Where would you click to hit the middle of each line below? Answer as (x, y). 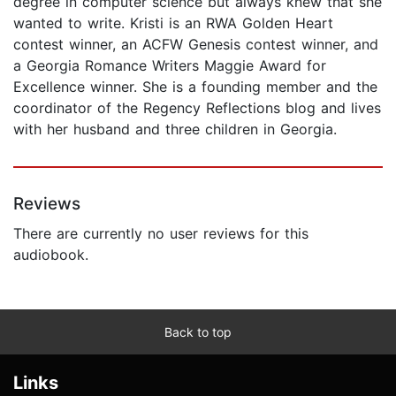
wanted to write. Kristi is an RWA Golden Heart (173, 23)
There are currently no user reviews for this (161, 233)
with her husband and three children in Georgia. (175, 129)
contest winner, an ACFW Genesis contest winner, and (196, 44)
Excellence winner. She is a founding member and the (195, 86)
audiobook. (51, 254)
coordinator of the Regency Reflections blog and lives (197, 107)
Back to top (198, 331)
